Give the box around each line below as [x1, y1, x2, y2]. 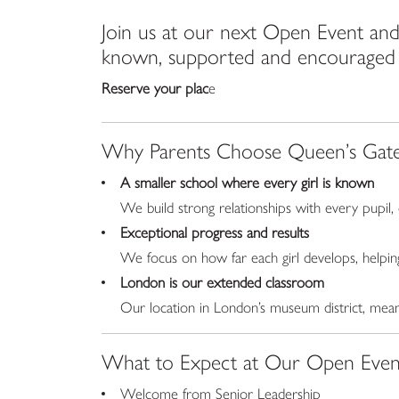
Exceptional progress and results [120, 221, 309, 242]
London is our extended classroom [120, 271, 324, 292]
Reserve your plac [102, 77, 208, 98]
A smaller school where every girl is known [120, 171, 374, 192]
